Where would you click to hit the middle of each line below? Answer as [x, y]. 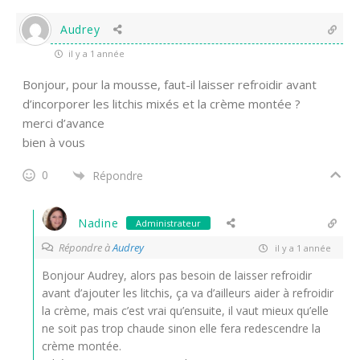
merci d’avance [63, 123]
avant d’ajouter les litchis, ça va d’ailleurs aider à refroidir [188, 293]
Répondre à [86, 247]
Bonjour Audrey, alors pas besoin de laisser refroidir [177, 275]
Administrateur [169, 223]
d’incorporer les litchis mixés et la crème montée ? [162, 104]
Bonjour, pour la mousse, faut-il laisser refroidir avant [170, 84]
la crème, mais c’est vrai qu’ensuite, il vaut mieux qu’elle [185, 311]
